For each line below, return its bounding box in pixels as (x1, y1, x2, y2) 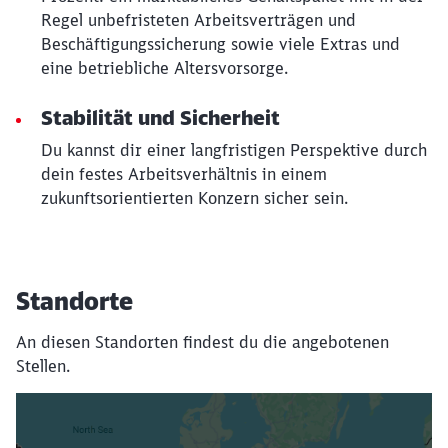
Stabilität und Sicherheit (41, 104, 280, 130)
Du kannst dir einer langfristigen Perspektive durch (41, 139, 427, 160)
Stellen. (16, 355, 70, 376)
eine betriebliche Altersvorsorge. (41, 57, 288, 78)
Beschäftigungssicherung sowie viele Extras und (41, 33, 400, 54)
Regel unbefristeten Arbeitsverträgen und (41, 9, 356, 30)
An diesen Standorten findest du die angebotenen (16, 331, 389, 352)
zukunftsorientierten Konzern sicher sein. (41, 187, 348, 208)
